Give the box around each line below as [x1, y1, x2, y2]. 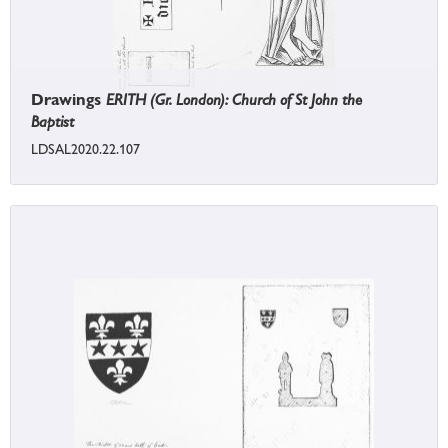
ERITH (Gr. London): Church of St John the [106, 90, 362, 110]
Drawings [31, 90, 106, 110]
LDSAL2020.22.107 [31, 141, 140, 158]
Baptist [31, 112, 74, 132]
